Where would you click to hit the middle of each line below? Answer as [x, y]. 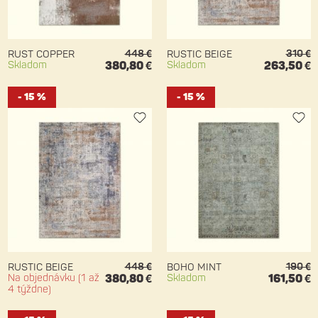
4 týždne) [29, 290]
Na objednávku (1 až [53, 278]
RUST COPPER [41, 55]
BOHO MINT [194, 268]
